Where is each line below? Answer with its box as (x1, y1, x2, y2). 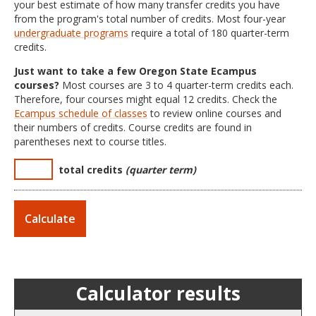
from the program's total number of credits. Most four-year (14, 12, 286, 25)
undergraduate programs (14, 26, 128, 39)
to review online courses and (147, 107, 281, 120)
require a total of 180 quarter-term (128, 26, 289, 39)
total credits (59, 163, 126, 176)
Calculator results (75, 281, 241, 307)
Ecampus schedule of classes (14, 107, 147, 120)
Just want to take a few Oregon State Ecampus (14, 64, 257, 78)
